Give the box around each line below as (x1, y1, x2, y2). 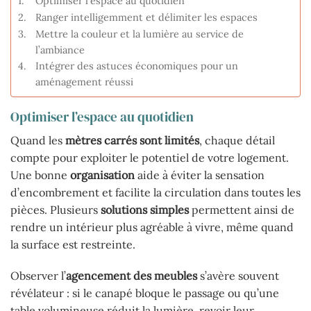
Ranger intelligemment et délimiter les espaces (35, 10, 258, 24)
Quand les (10, 133, 65, 147)
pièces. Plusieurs (10, 202, 101, 217)
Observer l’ (10, 269, 66, 283)
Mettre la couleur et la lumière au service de (35, 27, 244, 41)
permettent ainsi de (189, 202, 294, 217)
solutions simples (101, 202, 189, 217)
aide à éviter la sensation (135, 167, 264, 182)
